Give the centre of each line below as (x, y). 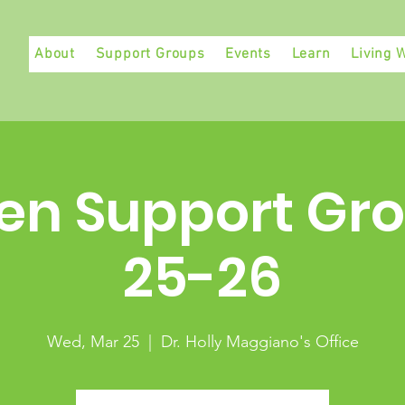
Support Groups (150, 54)
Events (249, 54)
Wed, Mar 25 (93, 342)
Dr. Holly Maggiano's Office (259, 342)
